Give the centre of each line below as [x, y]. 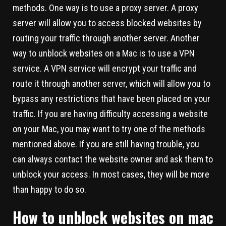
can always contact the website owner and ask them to [113, 159]
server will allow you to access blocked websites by [107, 23]
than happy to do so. [49, 189]
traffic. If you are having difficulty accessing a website [110, 114]
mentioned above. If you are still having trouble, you [106, 144]
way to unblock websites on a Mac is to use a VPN [104, 53]
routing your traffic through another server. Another [106, 38]
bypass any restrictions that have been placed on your [111, 98]
